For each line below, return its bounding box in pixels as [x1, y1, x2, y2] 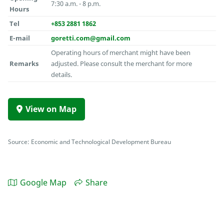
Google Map [20, 177, 66, 188]
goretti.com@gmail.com [51, 33, 131, 43]
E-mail [9, 33, 30, 43]
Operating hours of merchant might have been [51, 48, 191, 57]
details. [51, 70, 72, 79]
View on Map [25, 103, 76, 115]
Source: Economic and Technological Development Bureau [8, 137, 171, 146]
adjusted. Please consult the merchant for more [51, 59, 192, 68]
